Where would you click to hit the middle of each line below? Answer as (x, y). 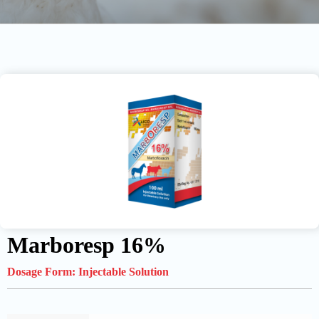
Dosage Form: (43, 272)
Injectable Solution (124, 272)
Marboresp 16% (87, 245)
